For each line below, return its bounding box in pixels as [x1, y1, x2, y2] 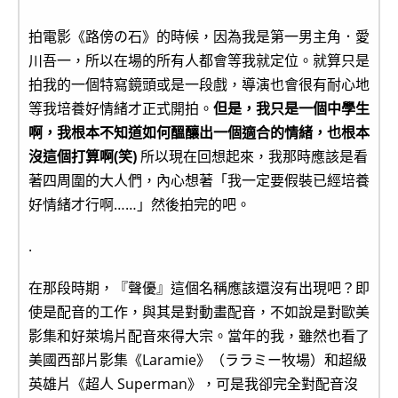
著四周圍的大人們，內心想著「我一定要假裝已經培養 [28, 170, 370, 190]
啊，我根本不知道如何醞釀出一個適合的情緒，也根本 [28, 122, 370, 142]
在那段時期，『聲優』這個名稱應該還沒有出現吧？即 [28, 277, 370, 298]
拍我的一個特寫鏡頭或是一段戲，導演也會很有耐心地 [28, 74, 370, 94]
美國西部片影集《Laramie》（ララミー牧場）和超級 [28, 349, 367, 370]
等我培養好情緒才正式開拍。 [28, 98, 213, 118]
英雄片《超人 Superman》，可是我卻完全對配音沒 [28, 373, 358, 394]
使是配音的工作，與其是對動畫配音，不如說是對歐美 [28, 301, 370, 322]
